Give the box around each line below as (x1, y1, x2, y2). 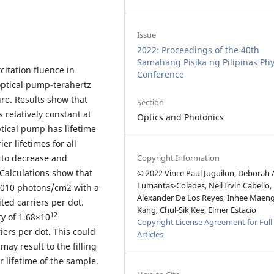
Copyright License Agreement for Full (137, 216, 273, 228)
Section (137, 96, 165, 108)
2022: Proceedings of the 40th (137, 43, 260, 56)
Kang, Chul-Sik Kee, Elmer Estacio (137, 204, 257, 215)
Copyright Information (137, 152, 220, 163)
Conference (137, 68, 185, 80)
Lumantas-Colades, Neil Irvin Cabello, (137, 179, 272, 191)
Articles (137, 228, 164, 240)
